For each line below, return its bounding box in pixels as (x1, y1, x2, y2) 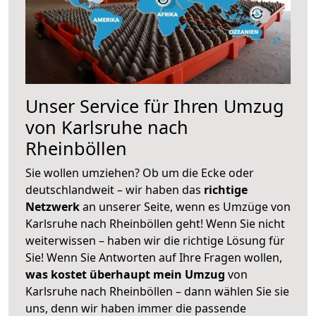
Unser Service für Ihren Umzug (25, 93, 284, 118)
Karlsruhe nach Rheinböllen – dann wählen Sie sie (25, 283, 289, 299)
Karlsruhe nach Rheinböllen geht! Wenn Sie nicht (25, 215, 285, 231)
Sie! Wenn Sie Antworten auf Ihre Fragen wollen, (25, 249, 282, 265)
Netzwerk (25, 198, 83, 214)
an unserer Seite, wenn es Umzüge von (83, 198, 291, 214)
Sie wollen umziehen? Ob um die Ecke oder (25, 164, 254, 181)
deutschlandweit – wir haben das (25, 181, 204, 197)
